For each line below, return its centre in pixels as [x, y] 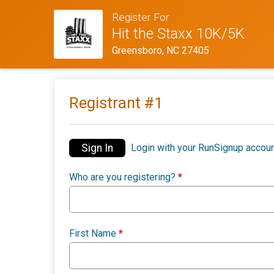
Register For [140, 17]
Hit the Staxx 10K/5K [178, 34]
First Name [94, 234]
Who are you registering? [124, 177]
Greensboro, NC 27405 [160, 51]
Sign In [97, 148]
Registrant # [112, 102]
